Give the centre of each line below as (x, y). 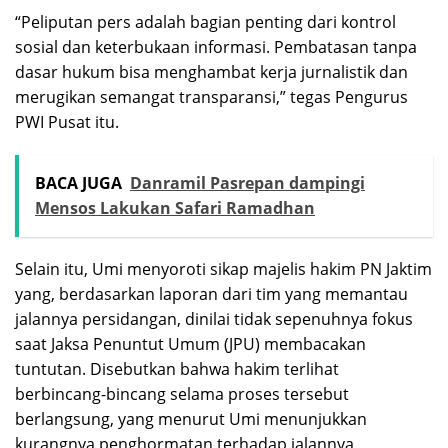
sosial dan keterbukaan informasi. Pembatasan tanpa (216, 46)
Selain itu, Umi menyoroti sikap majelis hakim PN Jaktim (223, 268)
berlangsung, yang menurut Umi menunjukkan (191, 418)
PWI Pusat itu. (67, 121)
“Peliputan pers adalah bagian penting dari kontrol (205, 21)
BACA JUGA (78, 182)
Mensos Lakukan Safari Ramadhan (175, 207)
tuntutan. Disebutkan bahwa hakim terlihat (177, 368)
